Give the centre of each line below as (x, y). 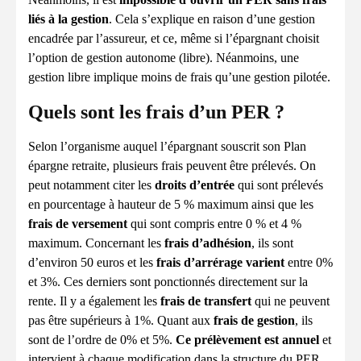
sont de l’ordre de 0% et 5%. (102, 340)
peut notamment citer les (91, 185)
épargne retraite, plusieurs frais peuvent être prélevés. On (172, 166)
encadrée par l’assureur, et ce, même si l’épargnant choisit (174, 38)
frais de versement (78, 224)
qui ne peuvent (290, 301)
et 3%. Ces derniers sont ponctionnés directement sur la (168, 282)
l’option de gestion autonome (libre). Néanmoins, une (164, 58)
